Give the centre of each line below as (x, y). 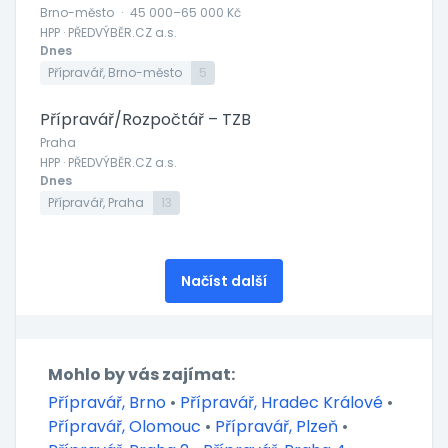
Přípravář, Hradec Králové (283, 402)
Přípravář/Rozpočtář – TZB (145, 119)
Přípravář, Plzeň (278, 426)
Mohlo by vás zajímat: (141, 374)
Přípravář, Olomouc (126, 426)
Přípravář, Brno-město (115, 72)
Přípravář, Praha (96, 202)
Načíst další (224, 281)
